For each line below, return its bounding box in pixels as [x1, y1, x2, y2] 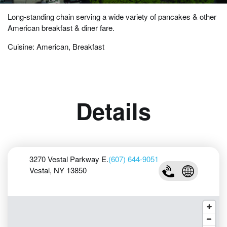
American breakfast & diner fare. [8, 22, 115, 33]
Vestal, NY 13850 [29, 165, 87, 176]
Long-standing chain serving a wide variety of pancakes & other [8, 11, 216, 22]
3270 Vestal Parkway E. [29, 154, 108, 165]
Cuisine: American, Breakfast [8, 41, 104, 52]
